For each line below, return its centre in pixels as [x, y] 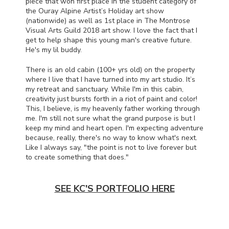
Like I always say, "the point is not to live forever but [111, 147]
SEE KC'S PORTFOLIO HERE [114, 188]
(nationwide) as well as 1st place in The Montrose [108, 20]
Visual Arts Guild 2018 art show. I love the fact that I [111, 30]
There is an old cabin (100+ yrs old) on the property [110, 70]
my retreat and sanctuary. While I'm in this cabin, [105, 89]
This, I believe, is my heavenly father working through [113, 108]
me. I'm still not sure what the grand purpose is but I [110, 118]
